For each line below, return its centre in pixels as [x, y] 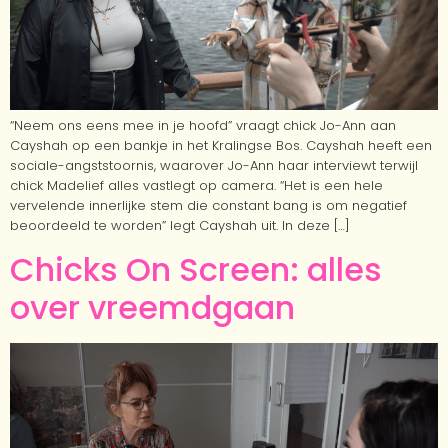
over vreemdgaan [152, 308]
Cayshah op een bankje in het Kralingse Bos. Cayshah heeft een [221, 146]
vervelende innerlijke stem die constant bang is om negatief [208, 206]
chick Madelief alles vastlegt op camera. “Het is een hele [196, 186]
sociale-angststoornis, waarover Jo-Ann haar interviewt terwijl [214, 166]
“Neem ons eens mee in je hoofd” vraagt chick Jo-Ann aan [203, 126]
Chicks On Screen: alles [196, 270]
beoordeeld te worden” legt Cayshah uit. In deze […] [180, 226]
